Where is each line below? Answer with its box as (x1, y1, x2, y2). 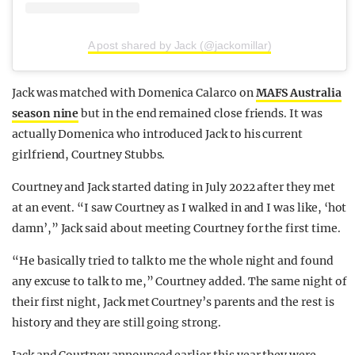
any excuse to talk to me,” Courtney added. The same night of (12, 274, 347, 289)
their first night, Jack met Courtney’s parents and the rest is (12, 295, 334, 310)
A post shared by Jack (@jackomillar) (87, 39, 272, 52)
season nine (12, 106, 79, 121)
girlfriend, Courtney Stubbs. (12, 147, 166, 162)
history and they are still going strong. (12, 315, 221, 330)
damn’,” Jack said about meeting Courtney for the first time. (12, 221, 341, 236)
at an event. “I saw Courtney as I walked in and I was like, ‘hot (12, 200, 347, 216)
